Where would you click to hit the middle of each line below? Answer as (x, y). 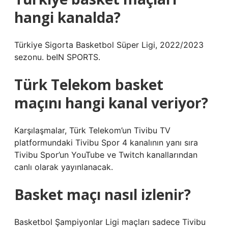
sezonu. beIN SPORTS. (57, 57)
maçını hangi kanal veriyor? (111, 103)
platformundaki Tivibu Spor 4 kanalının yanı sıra (106, 142)
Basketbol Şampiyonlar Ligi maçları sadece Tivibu (110, 222)
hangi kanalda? (67, 17)
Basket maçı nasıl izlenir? (103, 194)
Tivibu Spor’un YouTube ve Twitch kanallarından (106, 155)
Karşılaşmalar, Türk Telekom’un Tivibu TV (92, 130)
